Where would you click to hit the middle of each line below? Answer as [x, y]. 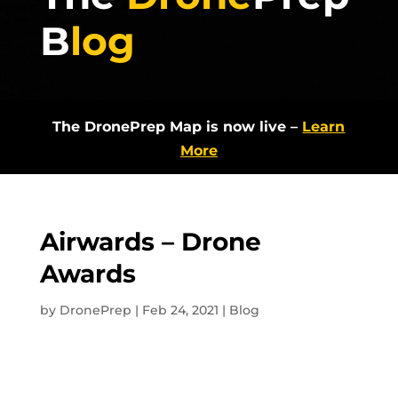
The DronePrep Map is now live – [175, 126]
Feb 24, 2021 [180, 310]
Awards [88, 273]
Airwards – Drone [150, 241]
